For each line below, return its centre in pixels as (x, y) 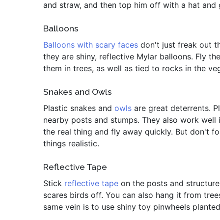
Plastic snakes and (79, 108)
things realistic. (71, 143)
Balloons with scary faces (92, 45)
